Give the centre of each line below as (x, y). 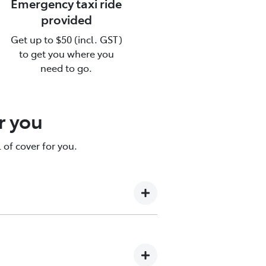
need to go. (66, 67)
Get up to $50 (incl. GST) (66, 39)
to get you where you (66, 53)
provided (66, 19)
